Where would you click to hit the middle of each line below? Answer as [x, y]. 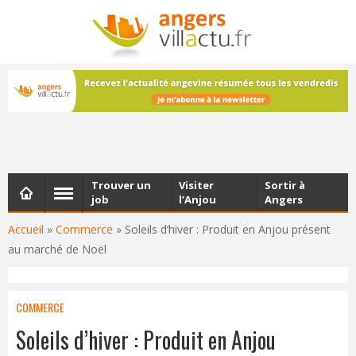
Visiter [197, 185]
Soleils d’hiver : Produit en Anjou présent [228, 229]
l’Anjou [198, 199]
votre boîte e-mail [178, 70]
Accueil [26, 229]
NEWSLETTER [178, 31]
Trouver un [121, 185]
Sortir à [285, 185]
